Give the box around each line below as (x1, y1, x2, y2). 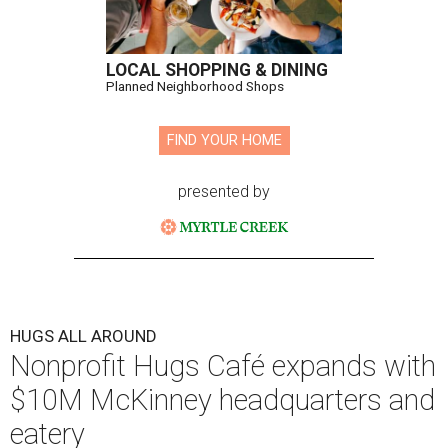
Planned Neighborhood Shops (106, 78, 284, 95)
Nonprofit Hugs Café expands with (10, 349, 436, 384)
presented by (178, 182, 270, 202)
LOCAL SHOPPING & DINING (106, 60, 328, 81)
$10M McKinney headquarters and (10, 383, 435, 418)
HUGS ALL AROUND (10, 326, 157, 347)
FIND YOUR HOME (166, 132, 282, 150)
